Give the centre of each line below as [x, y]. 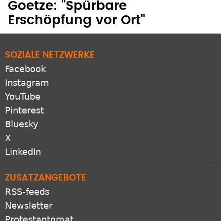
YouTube [23, 87]
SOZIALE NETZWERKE [50, 46]
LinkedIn [23, 143]
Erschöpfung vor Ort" [76, 11]
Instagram [27, 74]
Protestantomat [39, 210]
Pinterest [24, 101]
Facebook [25, 60]
